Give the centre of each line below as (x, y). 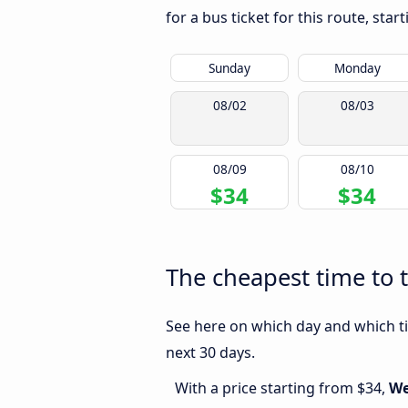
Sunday (229, 68)
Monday (357, 68)
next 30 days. (210, 353)
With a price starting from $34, (282, 388)
